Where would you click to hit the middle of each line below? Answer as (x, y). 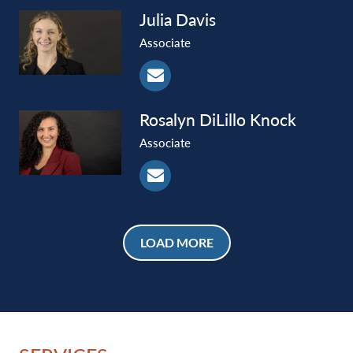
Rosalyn (167, 119)
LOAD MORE (176, 242)
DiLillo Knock (248, 119)
